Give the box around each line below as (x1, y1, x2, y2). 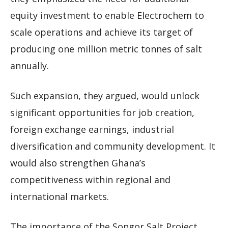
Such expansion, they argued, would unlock (10, 90, 199, 102)
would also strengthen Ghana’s (10, 157, 146, 169)
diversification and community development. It (10, 140, 215, 153)
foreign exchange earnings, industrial (10, 123, 174, 136)
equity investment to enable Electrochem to (10, 9, 204, 22)
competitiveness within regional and (10, 174, 170, 186)
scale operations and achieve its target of (10, 26, 193, 39)
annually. (10, 60, 49, 72)
